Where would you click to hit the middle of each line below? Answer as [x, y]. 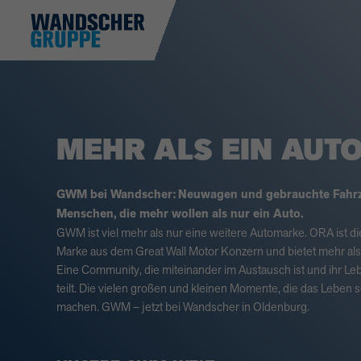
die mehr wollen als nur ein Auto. [212, 213]
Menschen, [87, 213]
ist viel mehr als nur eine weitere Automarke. [197, 232]
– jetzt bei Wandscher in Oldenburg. [220, 306]
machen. [79, 306]
